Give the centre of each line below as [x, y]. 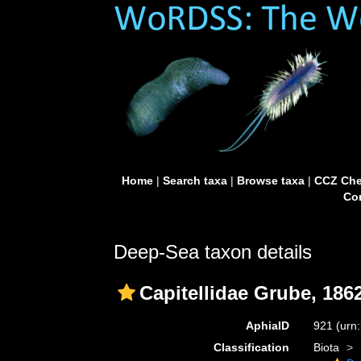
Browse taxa [270, 180]
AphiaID [267, 326]
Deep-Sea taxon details [213, 252]
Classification [251, 347]
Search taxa [195, 180]
